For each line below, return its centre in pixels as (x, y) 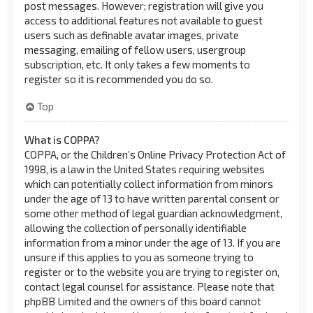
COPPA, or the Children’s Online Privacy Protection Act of (155, 154)
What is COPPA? (62, 139)
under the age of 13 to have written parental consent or (152, 198)
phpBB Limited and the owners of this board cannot (143, 301)
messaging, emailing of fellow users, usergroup (135, 50)
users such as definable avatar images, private (132, 35)
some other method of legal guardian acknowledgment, (153, 213)
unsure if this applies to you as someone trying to (139, 257)
